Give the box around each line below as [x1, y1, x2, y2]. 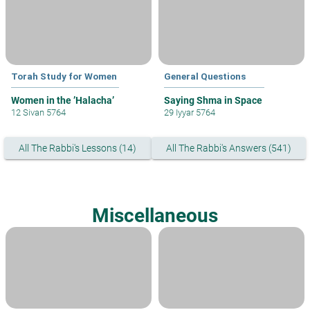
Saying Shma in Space [164, 94, 262, 106]
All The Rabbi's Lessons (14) [19, 142, 137, 154]
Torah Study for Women [11, 70, 117, 82]
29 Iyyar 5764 [164, 107, 215, 118]
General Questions [164, 70, 246, 82]
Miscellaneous [92, 204, 218, 228]
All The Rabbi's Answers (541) [165, 142, 291, 154]
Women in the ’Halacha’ [11, 94, 114, 106]
